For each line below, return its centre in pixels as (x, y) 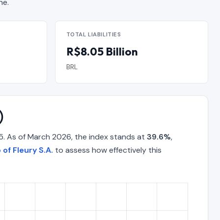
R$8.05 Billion (102, 51)
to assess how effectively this (107, 150)
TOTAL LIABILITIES (94, 35)
